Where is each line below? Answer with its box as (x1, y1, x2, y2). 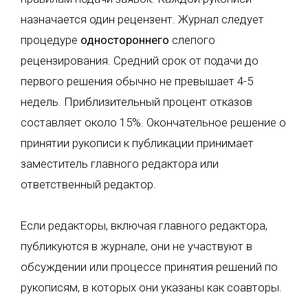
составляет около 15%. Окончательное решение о (21, 115, 286, 129)
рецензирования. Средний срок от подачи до (21, 53, 258, 67)
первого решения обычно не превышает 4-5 (21, 74, 253, 88)
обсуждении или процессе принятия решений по (21, 259, 278, 274)
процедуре (21, 32, 80, 47)
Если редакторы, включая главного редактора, (21, 218, 267, 232)
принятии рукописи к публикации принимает (21, 135, 254, 150)
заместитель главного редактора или (21, 156, 219, 170)
